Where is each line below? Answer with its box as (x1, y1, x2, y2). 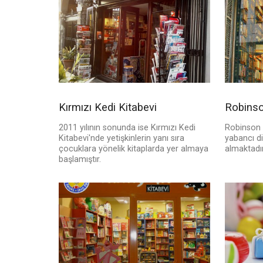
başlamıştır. (59, 154, 101, 165)
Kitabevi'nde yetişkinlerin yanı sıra (59, 133, 184, 144)
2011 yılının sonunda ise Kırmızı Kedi (59, 123, 195, 133)
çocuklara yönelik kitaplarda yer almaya (59, 144, 208, 154)
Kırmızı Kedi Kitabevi (59, 101, 157, 114)
